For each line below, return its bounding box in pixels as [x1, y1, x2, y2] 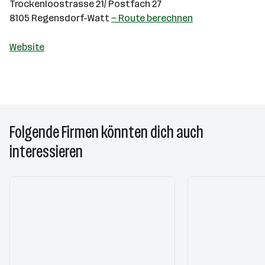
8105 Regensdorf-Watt [9, 12, 111, 24]
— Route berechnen [111, 12, 193, 24]
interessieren [9, 142, 83, 161]
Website [9, 41, 44, 53]
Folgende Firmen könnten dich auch [9, 122, 203, 142]
